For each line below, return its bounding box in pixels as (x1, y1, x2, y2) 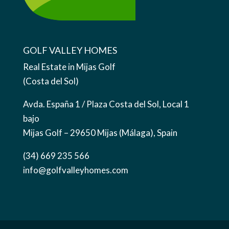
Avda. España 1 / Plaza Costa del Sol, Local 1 (22, 99, 189, 110)
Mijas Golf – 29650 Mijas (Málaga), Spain (22, 127, 177, 139)
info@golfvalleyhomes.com (22, 165, 128, 176)
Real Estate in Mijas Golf (22, 61, 116, 73)
